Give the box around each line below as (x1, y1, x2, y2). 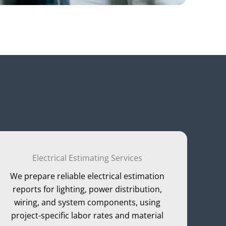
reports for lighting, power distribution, (12, 183, 162, 195)
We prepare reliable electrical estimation (10, 170, 164, 182)
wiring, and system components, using (14, 196, 160, 208)
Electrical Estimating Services (32, 152, 142, 163)
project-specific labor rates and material (11, 209, 163, 221)
